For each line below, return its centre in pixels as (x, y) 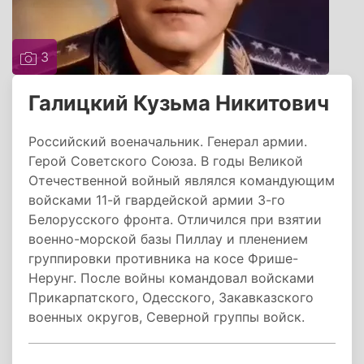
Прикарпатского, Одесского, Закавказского (171, 297)
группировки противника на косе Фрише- (163, 258)
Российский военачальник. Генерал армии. (168, 141)
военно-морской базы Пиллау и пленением (168, 239)
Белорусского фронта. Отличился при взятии (175, 219)
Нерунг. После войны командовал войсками (171, 278)
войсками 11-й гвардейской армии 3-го (157, 200)
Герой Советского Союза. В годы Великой (166, 161)
